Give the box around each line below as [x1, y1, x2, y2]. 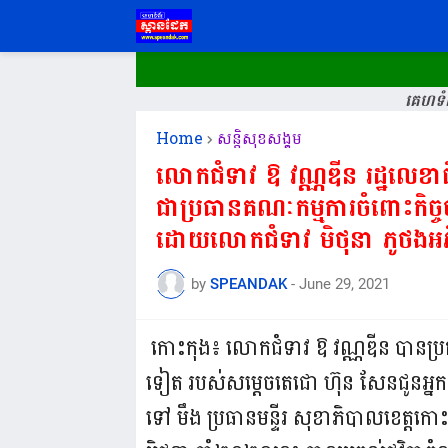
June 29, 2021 [298, 274, 390, 293]
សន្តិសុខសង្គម [216, 124, 302, 153]
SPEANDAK [209, 274, 287, 293]
